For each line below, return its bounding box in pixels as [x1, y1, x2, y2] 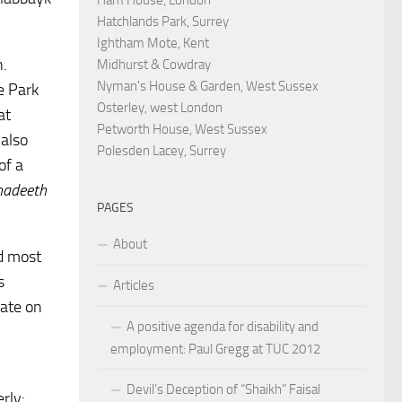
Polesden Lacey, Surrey [97, 142, 226, 159]
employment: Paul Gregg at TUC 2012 [110, 340, 320, 357]
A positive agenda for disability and [127, 318, 319, 335]
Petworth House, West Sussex [97, 120, 267, 137]
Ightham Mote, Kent [97, 34, 209, 51]
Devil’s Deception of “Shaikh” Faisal [127, 380, 320, 398]
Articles [113, 276, 154, 293]
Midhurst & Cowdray [97, 56, 211, 73]
